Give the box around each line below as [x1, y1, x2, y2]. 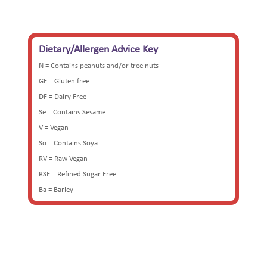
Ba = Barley [39, 185, 74, 194]
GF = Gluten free [39, 77, 90, 85]
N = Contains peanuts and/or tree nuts [39, 61, 159, 70]
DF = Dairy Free [39, 92, 87, 101]
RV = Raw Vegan [39, 154, 88, 163]
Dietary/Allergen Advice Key [39, 44, 159, 55]
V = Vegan [39, 123, 69, 132]
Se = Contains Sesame [39, 108, 106, 116]
